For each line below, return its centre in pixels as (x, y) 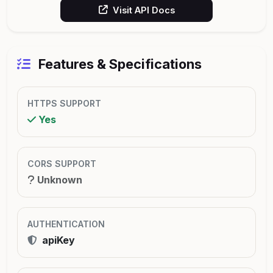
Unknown (58, 179)
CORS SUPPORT (62, 163)
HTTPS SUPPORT (64, 103)
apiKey (57, 240)
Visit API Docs (144, 10)
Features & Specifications (119, 64)
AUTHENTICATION (66, 224)
